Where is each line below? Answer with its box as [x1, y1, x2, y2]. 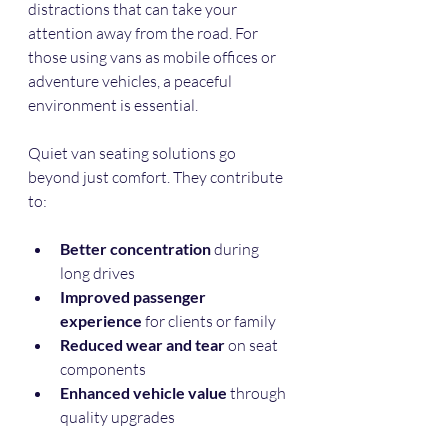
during [211, 239, 262, 260]
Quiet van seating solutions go [28, 143, 239, 164]
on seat [225, 335, 281, 356]
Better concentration [60, 239, 211, 259]
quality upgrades [60, 407, 181, 428]
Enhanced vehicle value [60, 383, 227, 403]
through [227, 383, 289, 404]
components [60, 359, 152, 380]
